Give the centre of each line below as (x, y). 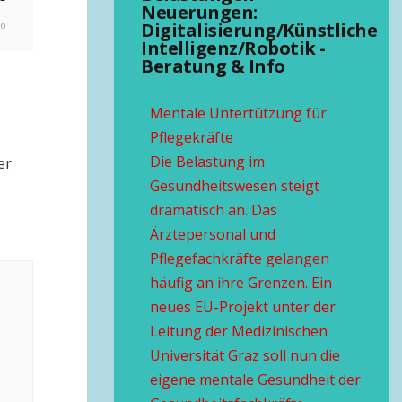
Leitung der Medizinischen (239, 331)
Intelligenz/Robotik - (233, 48)
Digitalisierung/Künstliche (259, 30)
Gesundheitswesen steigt (235, 186)
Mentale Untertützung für (238, 113)
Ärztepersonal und (213, 234)
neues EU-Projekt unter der (243, 307)
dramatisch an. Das (214, 210)
